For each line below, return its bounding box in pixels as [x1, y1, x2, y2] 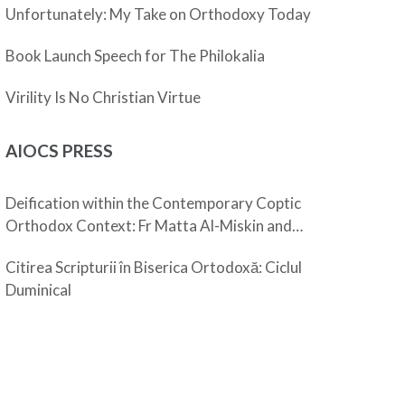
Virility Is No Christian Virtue [5, 88, 202, 107]
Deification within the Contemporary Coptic [5, 193, 302, 212]
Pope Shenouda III [5, 239, 127, 258]
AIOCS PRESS [5, 140, 114, 161]
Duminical [5, 280, 72, 299]
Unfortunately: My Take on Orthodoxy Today [5, 5, 312, 24]
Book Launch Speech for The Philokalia [5, 46, 266, 65]
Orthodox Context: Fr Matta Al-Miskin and [5, 216, 293, 235]
